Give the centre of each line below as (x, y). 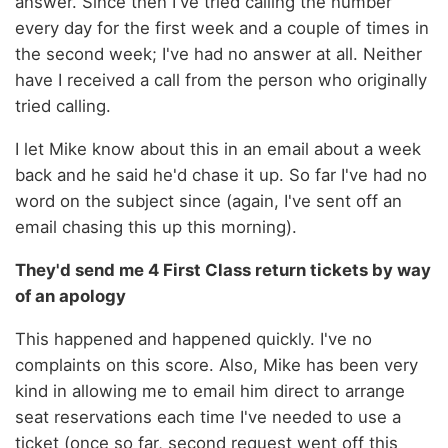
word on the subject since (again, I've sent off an (208, 200)
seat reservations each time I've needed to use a (208, 416)
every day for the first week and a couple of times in (222, 28)
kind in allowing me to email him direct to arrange (210, 390)
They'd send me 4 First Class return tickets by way (223, 269)
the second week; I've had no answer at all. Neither (218, 54)
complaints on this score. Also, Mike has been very (216, 364)
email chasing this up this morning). (156, 226)
